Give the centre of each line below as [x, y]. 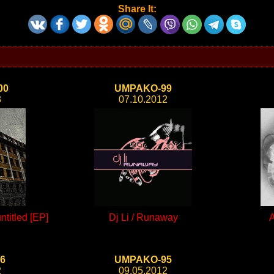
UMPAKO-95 [143, 260]
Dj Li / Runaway [143, 217]
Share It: [137, 9]
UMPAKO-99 [143, 88]
